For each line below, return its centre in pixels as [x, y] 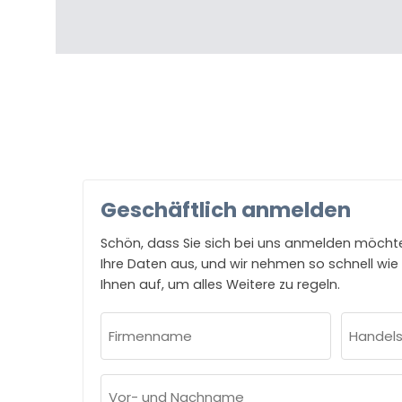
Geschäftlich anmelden [226, 210]
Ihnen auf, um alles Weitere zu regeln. [220, 285]
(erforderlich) [141, 346]
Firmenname [149, 323]
